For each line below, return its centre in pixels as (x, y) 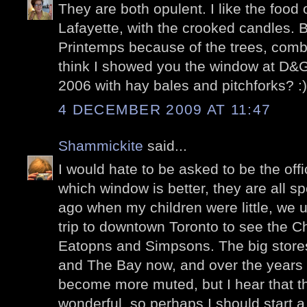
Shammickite (101, 145)
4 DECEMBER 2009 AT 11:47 (165, 109)
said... (165, 145)
